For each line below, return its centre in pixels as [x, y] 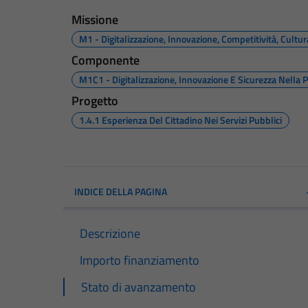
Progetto [95, 100]
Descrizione [110, 233]
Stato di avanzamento [139, 287]
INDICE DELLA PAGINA [121, 191]
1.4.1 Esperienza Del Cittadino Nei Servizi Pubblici [180, 120]
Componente [106, 60]
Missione [95, 19]
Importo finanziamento [140, 260]
